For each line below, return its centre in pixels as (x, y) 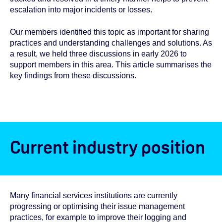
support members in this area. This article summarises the (111, 64)
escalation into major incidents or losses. (81, 10)
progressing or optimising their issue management (97, 206)
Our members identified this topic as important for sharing (110, 32)
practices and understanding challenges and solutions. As (111, 43)
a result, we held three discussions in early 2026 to (98, 54)
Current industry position (108, 147)
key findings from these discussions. (73, 75)
